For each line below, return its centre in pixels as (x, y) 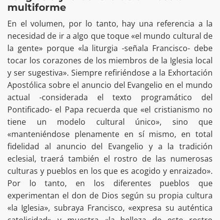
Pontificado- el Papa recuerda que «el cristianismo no (110, 110)
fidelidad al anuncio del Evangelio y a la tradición (110, 147)
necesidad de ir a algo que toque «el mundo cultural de (110, 36)
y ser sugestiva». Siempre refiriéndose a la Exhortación (110, 73)
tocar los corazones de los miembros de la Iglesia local (110, 61)
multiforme (37, 8)
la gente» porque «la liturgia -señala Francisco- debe (110, 48)
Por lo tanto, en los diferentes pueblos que (110, 183)
